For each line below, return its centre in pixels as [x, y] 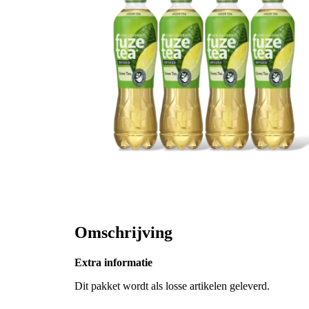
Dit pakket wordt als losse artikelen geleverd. [172, 286]
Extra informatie [113, 263]
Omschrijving [123, 232]
